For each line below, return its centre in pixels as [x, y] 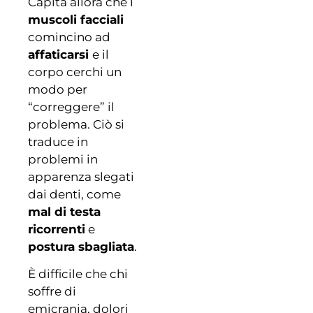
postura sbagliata [81, 246]
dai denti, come [74, 194]
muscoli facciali [76, 19]
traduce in [58, 141]
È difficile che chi [78, 274]
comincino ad [69, 37]
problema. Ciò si [76, 124]
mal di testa [64, 211]
